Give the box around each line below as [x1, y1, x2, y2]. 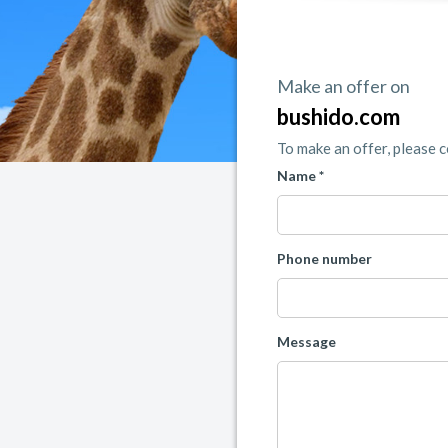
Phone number [277, 250, 372, 268]
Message [277, 333, 336, 351]
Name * [277, 167, 324, 185]
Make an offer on [277, 75, 410, 98]
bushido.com [277, 103, 400, 131]
